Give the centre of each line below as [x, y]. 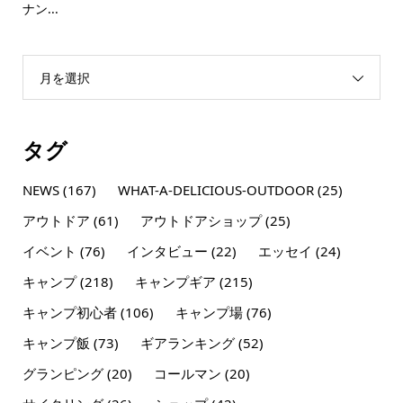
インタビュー [167, 251]
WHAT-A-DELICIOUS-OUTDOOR [215, 189]
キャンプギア [175, 281]
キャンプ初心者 [69, 312]
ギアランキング [187, 342]
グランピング [63, 373]
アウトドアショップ [201, 220]
